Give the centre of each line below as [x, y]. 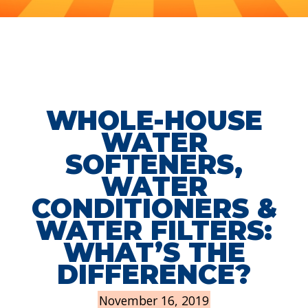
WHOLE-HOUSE [154, 121]
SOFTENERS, [154, 165]
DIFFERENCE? [154, 275]
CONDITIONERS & [154, 209]
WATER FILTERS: [154, 231]
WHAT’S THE [154, 253]
